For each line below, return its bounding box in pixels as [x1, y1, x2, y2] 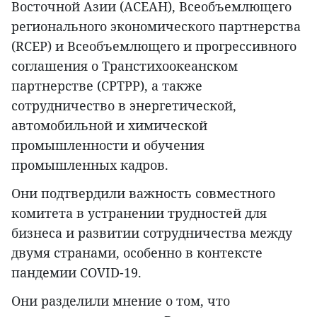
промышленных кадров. [11, 156, 168, 174]
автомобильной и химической [11, 117, 207, 134]
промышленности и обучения [11, 137, 204, 154]
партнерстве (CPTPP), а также [11, 77, 202, 95]
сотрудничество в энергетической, [11, 97, 236, 115]
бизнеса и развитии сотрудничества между [11, 224, 292, 242]
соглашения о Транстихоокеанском [11, 57, 238, 75]
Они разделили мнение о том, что [11, 292, 230, 310]
